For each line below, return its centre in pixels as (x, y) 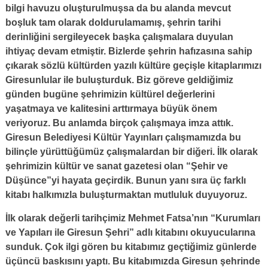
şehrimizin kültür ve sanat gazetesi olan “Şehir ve (116, 166)
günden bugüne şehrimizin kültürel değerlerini (110, 94)
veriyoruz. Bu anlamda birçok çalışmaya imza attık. (119, 123)
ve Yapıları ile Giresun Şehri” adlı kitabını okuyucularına (130, 232)
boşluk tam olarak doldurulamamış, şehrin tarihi (113, 22)
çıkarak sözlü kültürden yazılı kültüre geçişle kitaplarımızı (133, 65)
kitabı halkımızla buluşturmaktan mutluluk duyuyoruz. (126, 194)
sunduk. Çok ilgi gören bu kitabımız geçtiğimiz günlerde (131, 246)
